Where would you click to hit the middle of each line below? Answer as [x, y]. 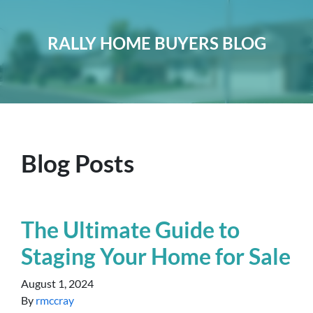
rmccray [55, 300]
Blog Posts [78, 163]
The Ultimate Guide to [130, 230]
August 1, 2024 [57, 283]
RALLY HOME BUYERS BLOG [156, 43]
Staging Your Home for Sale [156, 256]
